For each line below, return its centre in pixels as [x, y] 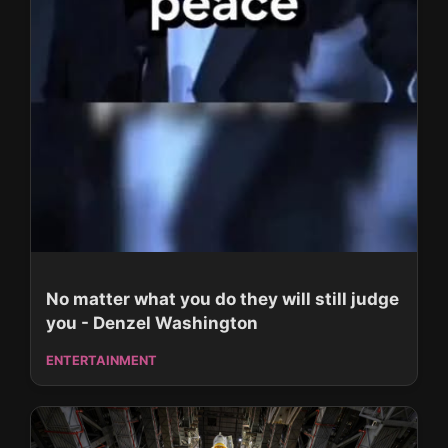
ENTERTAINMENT [101, 361]
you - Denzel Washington [152, 323]
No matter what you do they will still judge [222, 299]
